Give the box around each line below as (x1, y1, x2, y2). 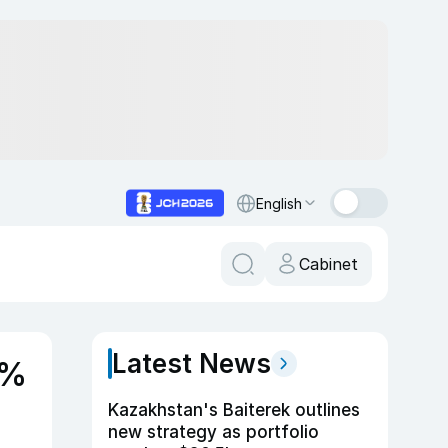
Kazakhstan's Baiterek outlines (108, 400, 360, 420)
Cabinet (299, 254, 358, 274)
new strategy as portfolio (108, 422, 319, 442)
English (256, 194, 302, 212)
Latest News (112, 348, 271, 379)
